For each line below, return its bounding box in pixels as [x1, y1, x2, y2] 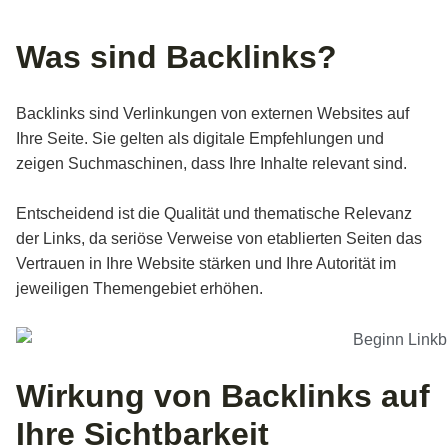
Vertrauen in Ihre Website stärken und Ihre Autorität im [16, 255, 396, 272]
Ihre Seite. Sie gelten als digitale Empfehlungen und [16, 130, 384, 147]
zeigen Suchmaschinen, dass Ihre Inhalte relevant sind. [16, 155, 411, 172]
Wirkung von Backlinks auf [16, 378, 430, 415]
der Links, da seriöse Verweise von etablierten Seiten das [16, 230, 422, 247]
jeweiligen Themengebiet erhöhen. [16, 280, 263, 297]
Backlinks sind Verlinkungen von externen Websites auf [16, 105, 409, 122]
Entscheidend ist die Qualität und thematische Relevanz [16, 205, 412, 222]
